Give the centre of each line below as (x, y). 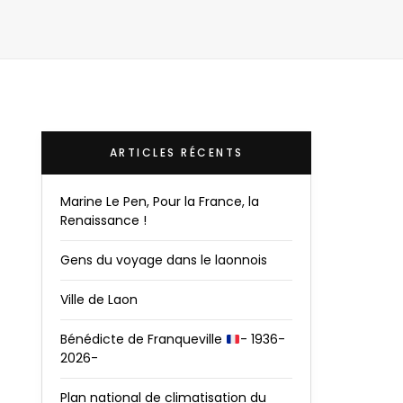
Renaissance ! (103, 221)
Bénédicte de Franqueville (143, 340)
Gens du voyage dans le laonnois (164, 260)
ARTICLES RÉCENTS (176, 153)
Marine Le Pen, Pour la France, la (160, 202)
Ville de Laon (99, 300)
